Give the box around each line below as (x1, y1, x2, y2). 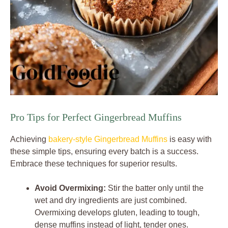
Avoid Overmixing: (35, 184, 106, 193)
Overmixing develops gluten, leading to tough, (35, 208, 199, 217)
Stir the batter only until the (106, 184, 204, 193)
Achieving (10, 135, 48, 144)
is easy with (167, 135, 212, 144)
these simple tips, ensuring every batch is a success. (10, 147, 198, 156)
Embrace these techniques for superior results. (10, 159, 177, 168)
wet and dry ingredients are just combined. (35, 196, 187, 205)
